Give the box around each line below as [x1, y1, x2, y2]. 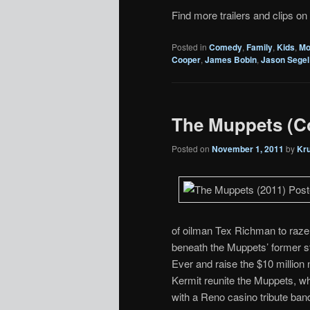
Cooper [172, 53, 201, 66]
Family [246, 40, 273, 53]
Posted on [172, 143, 212, 155]
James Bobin [205, 53, 257, 66]
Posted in [172, 40, 207, 53]
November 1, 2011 [212, 143, 284, 156]
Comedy [209, 40, 242, 53]
